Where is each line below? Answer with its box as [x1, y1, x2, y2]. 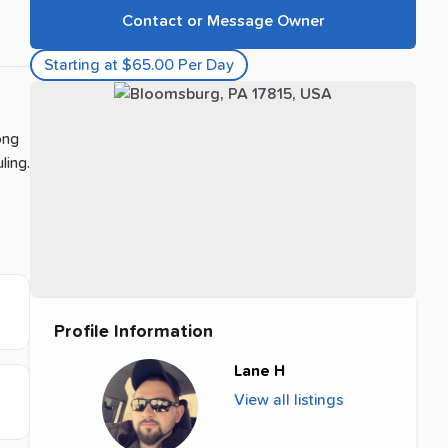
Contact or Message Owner [121, 12, 325, 29]
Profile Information [54, 322, 213, 341]
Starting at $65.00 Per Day [44, 56, 234, 73]
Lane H [234, 362, 285, 379]
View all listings [234, 391, 344, 408]
